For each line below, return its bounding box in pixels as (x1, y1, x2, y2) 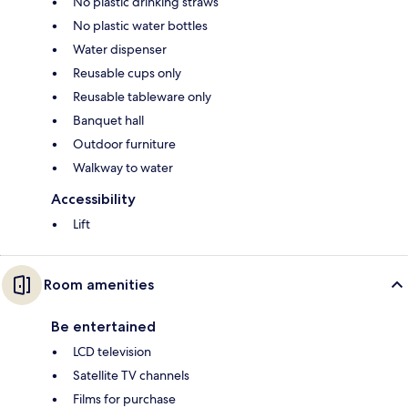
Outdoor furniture (73, 135, 176, 152)
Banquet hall (73, 111, 144, 128)
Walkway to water (73, 158, 173, 176)
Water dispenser (73, 40, 167, 57)
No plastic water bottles (73, 16, 208, 34)
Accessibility (51, 189, 136, 208)
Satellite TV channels (73, 366, 189, 383)
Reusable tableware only (73, 87, 211, 105)
